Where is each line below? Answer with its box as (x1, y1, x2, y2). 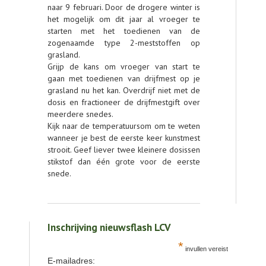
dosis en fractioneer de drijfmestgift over (47, 97, 200, 107)
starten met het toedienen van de (47, 26, 200, 36)
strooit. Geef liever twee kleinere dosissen (47, 144, 200, 155)
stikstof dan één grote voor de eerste (47, 156, 200, 167)
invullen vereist (183, 245, 229, 252)
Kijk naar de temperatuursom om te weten (47, 121, 200, 131)
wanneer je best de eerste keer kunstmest (47, 132, 200, 143)
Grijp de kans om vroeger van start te (47, 61, 200, 72)
